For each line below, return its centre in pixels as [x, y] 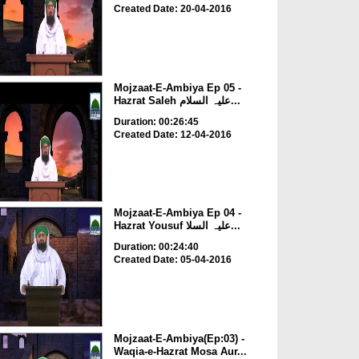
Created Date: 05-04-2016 [172, 260]
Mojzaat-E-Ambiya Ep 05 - [177, 87]
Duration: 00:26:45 [156, 121]
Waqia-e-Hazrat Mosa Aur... [180, 351]
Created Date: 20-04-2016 [172, 9]
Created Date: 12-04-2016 [172, 134]
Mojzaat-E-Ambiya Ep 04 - [177, 213]
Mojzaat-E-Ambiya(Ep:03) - [179, 338]
